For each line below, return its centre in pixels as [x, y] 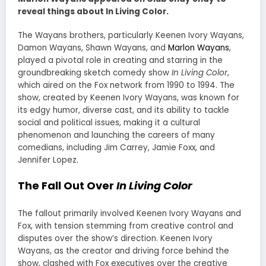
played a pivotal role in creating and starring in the [120, 61]
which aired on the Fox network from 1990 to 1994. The [126, 85]
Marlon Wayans [199, 48]
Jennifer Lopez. [48, 160]
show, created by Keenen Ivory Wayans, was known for [129, 98]
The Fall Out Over [67, 186]
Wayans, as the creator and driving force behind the [123, 251]
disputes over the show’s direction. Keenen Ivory [115, 238]
